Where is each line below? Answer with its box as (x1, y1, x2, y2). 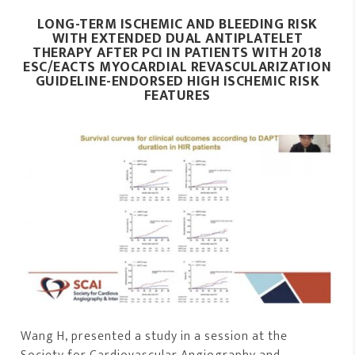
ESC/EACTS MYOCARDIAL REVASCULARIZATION (23, 55, 332, 79)
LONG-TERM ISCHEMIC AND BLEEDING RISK (36, 12, 318, 36)
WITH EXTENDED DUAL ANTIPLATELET (52, 26, 303, 51)
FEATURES (143, 83, 211, 108)
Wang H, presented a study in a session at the (21, 326, 288, 348)
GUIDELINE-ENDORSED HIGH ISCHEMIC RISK (35, 69, 320, 94)
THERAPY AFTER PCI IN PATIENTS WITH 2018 (32, 40, 323, 65)
